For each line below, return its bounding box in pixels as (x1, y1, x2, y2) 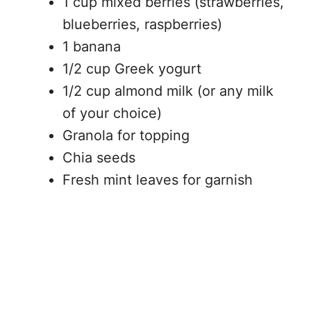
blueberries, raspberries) (62, 16, 222, 33)
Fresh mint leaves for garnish (62, 171, 253, 188)
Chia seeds (62, 149, 135, 166)
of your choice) (62, 105, 162, 121)
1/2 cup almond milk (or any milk (62, 83, 274, 99)
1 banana (62, 38, 121, 55)
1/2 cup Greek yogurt (62, 60, 201, 77)
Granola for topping (62, 127, 190, 144)
